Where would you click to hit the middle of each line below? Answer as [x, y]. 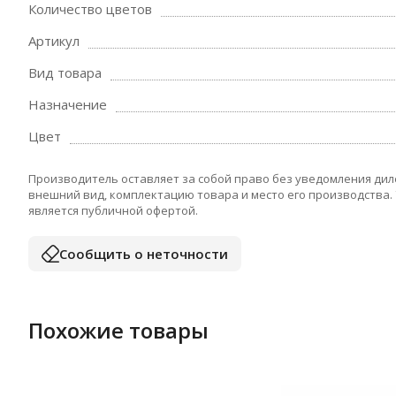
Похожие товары [118, 330]
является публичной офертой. [113, 210]
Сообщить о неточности [144, 253]
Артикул [54, 41]
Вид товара [65, 72]
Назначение [68, 104]
